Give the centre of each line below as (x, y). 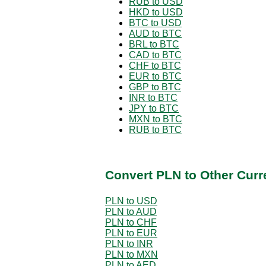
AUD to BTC (155, 33)
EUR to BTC (155, 76)
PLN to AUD (131, 211)
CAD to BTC (155, 55)
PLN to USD (131, 201)
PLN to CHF (131, 222)
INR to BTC (153, 97)
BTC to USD (155, 23)
